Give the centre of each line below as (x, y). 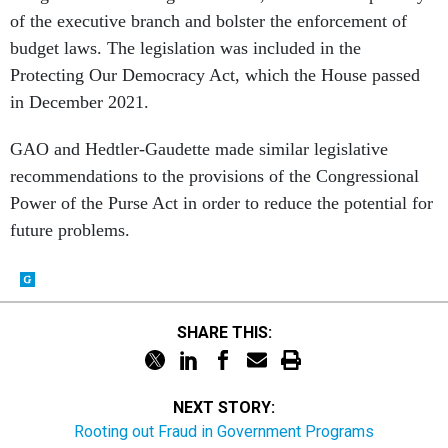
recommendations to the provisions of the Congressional (214, 176)
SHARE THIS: (229, 332)
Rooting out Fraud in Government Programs (224, 432)
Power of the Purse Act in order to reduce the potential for (221, 203)
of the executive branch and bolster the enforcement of (208, 21)
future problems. (72, 230)
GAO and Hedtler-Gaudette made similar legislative (199, 149)
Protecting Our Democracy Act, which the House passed (215, 75)
